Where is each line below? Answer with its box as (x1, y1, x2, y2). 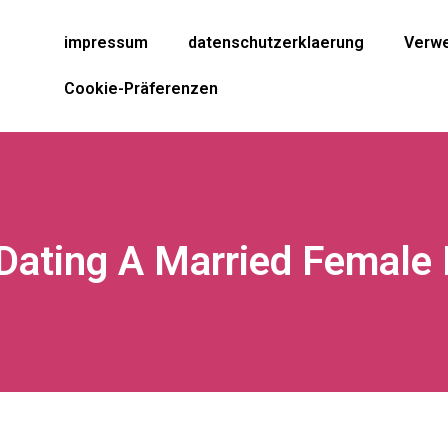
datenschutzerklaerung (187, 33, 364, 52)
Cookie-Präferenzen (63, 79, 218, 98)
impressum (63, 33, 148, 52)
